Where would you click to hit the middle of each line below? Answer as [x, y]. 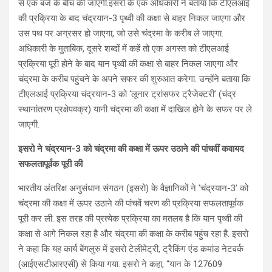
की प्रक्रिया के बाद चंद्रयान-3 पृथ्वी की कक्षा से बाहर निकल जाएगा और [132, 18]
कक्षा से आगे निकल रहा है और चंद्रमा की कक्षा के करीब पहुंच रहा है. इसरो [133, 233]
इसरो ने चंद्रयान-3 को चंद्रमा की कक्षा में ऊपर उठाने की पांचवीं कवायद [131, 148]
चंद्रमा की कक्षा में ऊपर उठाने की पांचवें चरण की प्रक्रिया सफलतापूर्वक [131, 203]
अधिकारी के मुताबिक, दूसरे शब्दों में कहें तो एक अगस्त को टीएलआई [124, 48]
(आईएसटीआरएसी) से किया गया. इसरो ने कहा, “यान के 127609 [120, 264]
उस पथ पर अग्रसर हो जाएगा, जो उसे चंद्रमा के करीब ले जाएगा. [121, 33]
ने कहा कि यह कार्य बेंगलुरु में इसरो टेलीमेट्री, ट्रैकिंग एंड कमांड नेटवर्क [131, 249]
